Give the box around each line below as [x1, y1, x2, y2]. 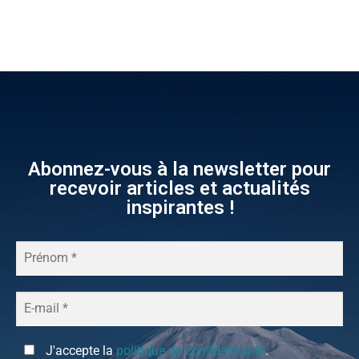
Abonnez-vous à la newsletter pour [28, 157, 331, 180]
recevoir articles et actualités [49, 176, 310, 200]
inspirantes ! [125, 196, 234, 219]
